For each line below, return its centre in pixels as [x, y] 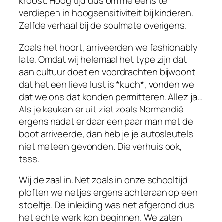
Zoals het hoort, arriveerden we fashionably [108, 47]
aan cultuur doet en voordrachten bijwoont [107, 72]
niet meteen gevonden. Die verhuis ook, [101, 146]
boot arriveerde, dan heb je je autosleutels [106, 134]
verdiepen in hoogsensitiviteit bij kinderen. [106, 13]
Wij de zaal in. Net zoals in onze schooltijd [103, 180]
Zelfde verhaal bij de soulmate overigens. [103, 26]
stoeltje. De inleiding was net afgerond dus [107, 205]
